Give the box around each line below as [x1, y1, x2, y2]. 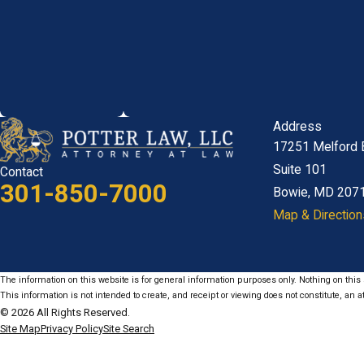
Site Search [103, 322, 154, 335]
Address [273, 118, 322, 134]
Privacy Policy [41, 322, 103, 335]
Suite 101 [273, 162, 327, 177]
